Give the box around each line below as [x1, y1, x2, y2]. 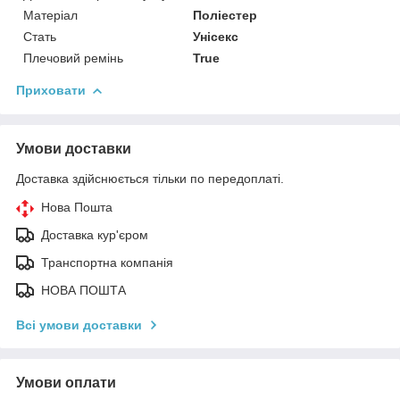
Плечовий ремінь [23, 50, 123, 65]
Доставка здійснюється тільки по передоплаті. [16, 171, 284, 186]
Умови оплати [16, 374, 116, 390]
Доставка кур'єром [41, 227, 148, 242]
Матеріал [23, 7, 78, 22]
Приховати [16, 82, 86, 97]
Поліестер [193, 7, 258, 22]
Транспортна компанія [41, 254, 173, 270]
